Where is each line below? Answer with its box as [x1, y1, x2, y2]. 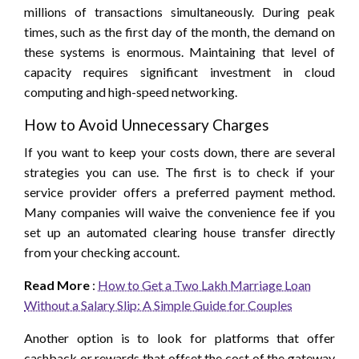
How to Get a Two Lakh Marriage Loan [98, 276, 311, 292]
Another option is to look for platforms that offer [24, 329, 335, 345]
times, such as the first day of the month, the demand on [24, 23, 335, 39]
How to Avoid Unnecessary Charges [24, 115, 269, 134]
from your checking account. [24, 244, 179, 260]
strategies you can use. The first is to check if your [24, 163, 335, 179]
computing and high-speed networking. [24, 83, 237, 99]
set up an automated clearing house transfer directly [24, 224, 335, 240]
